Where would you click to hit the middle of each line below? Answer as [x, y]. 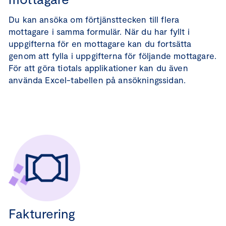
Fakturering [42, 213]
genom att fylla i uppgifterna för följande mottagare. [113, 55]
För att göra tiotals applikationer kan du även [98, 68]
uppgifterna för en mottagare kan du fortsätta [100, 43]
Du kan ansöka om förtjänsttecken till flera [94, 19]
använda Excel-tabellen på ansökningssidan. [97, 80]
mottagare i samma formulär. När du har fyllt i [99, 31]
